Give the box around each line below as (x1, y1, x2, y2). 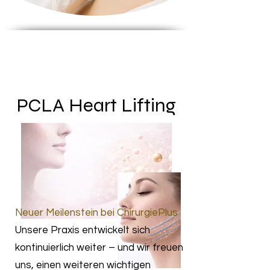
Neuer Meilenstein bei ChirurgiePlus (15, 207, 178, 218)
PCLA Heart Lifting (17, 93, 176, 117)
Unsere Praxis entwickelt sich (15, 225, 150, 236)
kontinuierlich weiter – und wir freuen (15, 242, 183, 253)
